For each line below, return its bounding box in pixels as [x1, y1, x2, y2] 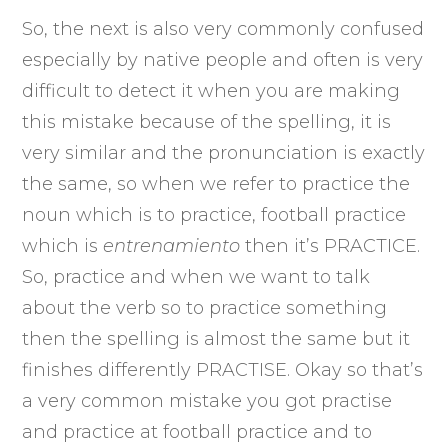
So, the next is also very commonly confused [22, 17, 425, 40]
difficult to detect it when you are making [22, 79, 401, 102]
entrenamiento [103, 234, 241, 257]
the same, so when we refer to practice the [22, 172, 411, 195]
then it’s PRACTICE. [240, 234, 421, 257]
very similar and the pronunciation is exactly [22, 141, 426, 164]
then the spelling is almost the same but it [22, 327, 411, 350]
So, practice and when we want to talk [22, 265, 371, 288]
